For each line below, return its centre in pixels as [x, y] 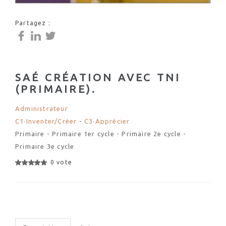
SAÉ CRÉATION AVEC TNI [98, 77]
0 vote [61, 162]
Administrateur [42, 108]
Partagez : [33, 23]
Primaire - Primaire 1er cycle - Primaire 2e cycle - [101, 134]
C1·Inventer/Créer [46, 121]
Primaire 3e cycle [45, 146]
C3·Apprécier [107, 121]
